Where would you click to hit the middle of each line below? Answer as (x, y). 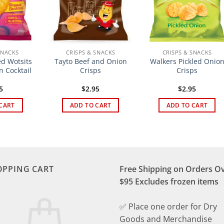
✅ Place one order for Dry (168, 207)
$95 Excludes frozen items (169, 182)
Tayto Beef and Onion (90, 61)
